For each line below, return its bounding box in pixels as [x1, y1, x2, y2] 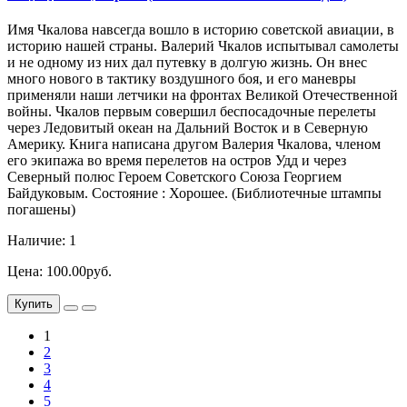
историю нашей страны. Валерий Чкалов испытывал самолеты [7, 38, 399, 55]
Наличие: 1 [7, 233, 76, 249]
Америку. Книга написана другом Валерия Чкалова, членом [7, 136, 381, 153]
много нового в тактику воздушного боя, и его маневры [7, 71, 356, 87]
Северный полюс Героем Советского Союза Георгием [7, 169, 342, 185]
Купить [15, 297, 53, 312]
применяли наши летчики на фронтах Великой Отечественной [7, 87, 398, 104]
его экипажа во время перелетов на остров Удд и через [7, 153, 346, 169]
